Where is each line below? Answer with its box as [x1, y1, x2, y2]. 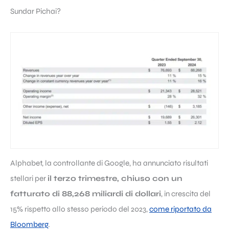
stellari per [10, 174, 48, 184]
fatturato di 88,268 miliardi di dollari [10, 189, 161, 199]
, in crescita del [161, 189, 211, 199]
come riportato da [149, 204, 212, 214]
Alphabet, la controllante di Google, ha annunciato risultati [10, 158, 208, 168]
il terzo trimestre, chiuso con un [48, 174, 182, 184]
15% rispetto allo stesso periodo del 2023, [10, 204, 149, 214]
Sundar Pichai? [10, 6, 61, 16]
